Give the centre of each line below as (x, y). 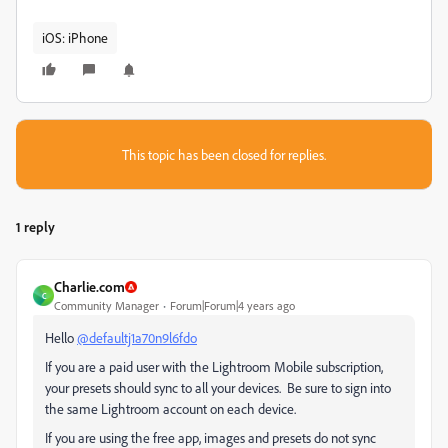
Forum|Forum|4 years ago (232, 305)
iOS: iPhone (75, 37)
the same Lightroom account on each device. (170, 408)
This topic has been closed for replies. (224, 154)
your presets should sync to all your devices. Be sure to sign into (218, 387)
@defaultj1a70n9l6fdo (137, 337)
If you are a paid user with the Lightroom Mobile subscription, (214, 366)
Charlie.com (89, 286)
